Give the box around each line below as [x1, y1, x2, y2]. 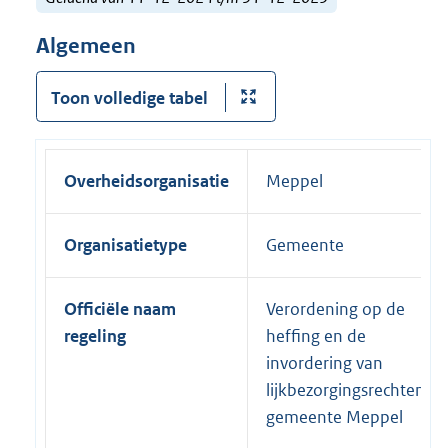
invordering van [266, 351, 383, 374]
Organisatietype [64, 233, 187, 256]
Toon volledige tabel [50, 86, 208, 109]
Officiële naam [64, 297, 176, 320]
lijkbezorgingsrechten [266, 378, 425, 401]
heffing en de [266, 324, 366, 347]
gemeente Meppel [266, 405, 403, 428]
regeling [64, 324, 126, 347]
